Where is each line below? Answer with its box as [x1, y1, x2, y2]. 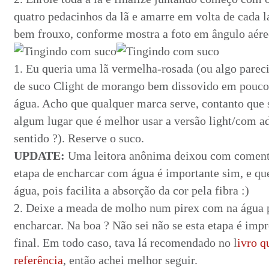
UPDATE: [14, 149, 65, 162]
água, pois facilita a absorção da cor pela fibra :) [14, 184, 249, 197]
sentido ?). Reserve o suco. [14, 131, 144, 145]
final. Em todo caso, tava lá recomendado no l [14, 236, 237, 249]
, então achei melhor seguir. [63, 253, 198, 267]
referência [14, 253, 63, 267]
